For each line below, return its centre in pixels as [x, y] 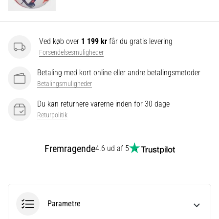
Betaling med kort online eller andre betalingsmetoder [119, 73]
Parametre [64, 204]
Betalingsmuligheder [65, 84]
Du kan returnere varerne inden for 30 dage [103, 104]
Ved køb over [60, 42]
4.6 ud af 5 [112, 149]
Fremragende [70, 149]
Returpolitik [52, 115]
